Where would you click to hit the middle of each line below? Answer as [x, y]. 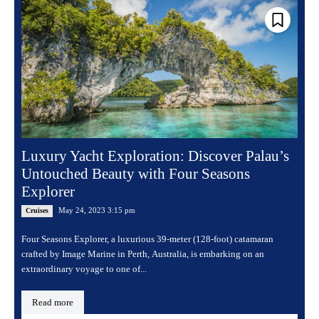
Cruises [37, 210]
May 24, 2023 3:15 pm [97, 210]
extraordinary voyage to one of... [84, 268]
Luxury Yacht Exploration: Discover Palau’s [155, 156]
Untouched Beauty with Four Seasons [136, 173]
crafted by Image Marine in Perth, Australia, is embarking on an [143, 253]
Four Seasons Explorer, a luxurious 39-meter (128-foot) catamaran [147, 239]
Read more [53, 302]
